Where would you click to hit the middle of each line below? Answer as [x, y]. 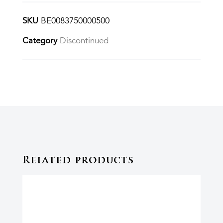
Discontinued [84, 40]
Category [40, 40]
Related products [78, 161]
